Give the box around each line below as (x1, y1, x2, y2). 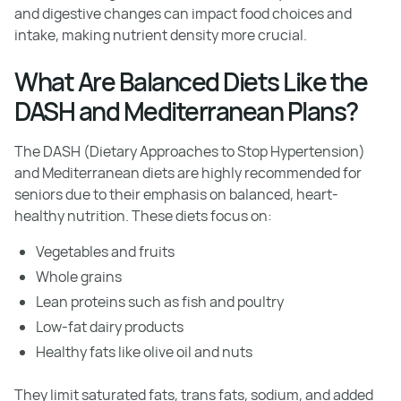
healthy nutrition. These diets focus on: (14, 206, 272, 226)
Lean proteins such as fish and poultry (36, 292, 284, 311)
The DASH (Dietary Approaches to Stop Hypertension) (14, 141, 365, 161)
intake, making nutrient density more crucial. (14, 25, 307, 45)
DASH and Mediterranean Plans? (14, 94, 358, 128)
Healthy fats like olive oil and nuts (36, 342, 252, 362)
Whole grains (36, 267, 122, 286)
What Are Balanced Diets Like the (14, 64, 367, 98)
